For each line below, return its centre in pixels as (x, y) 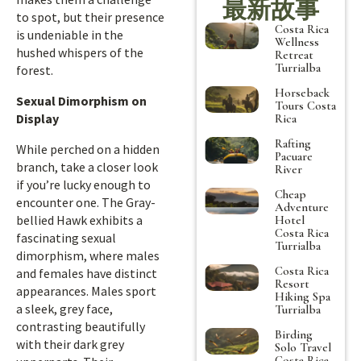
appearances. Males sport (86, 291)
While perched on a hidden (88, 149)
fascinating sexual (66, 238)
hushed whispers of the (80, 52)
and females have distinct (87, 273)
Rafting (293, 143)
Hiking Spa (303, 296)
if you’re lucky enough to (83, 185)
